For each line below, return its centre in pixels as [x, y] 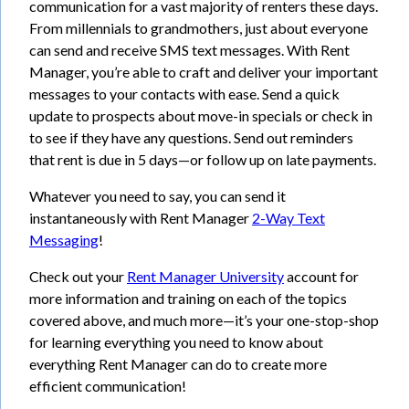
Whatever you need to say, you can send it [157, 196]
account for [321, 277]
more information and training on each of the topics [188, 299]
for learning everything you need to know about [176, 342]
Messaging [64, 240]
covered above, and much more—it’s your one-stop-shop [204, 320]
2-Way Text [288, 218]
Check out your [78, 277]
